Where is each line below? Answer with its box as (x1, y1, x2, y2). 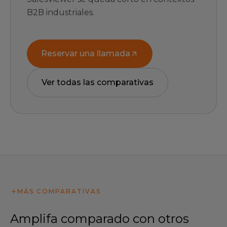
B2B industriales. (27, 8, 94, 17)
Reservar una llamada (41, 49, 130, 58)
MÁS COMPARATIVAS (17, 187, 101, 195)
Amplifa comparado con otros (10, 211, 189, 226)
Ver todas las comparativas (42, 78, 154, 87)
